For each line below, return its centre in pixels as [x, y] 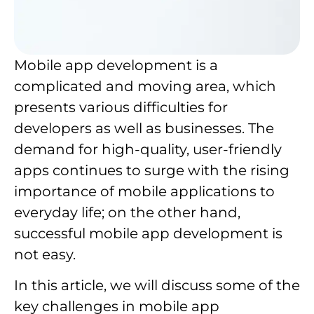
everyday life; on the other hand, [127, 212]
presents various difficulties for [121, 107]
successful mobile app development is [148, 233]
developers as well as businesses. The [144, 128]
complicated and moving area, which [145, 86]
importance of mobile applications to [144, 191]
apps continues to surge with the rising [152, 170]
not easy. [45, 254]
